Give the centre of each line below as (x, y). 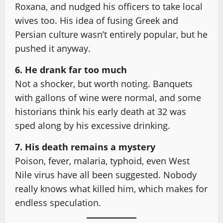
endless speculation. (58, 203)
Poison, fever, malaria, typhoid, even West (102, 161)
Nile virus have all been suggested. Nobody (106, 175)
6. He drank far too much (71, 70)
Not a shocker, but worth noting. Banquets (104, 84)
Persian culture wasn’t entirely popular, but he (111, 34)
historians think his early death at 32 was (101, 111)
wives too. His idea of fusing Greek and (97, 20)
